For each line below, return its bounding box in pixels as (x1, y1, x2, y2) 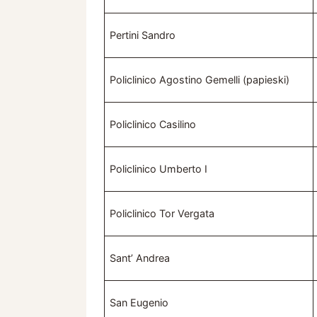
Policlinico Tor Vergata (110, 207, 215, 220)
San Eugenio (110, 296, 169, 309)
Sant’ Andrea (110, 252, 171, 265)
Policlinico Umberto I (110, 163, 208, 175)
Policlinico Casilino (110, 118, 197, 131)
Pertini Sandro (110, 29, 176, 42)
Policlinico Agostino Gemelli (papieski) (110, 74, 290, 86)
